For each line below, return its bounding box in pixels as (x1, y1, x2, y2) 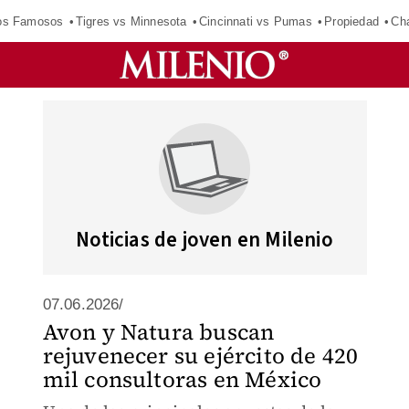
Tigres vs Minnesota (75, 14, 187, 28)
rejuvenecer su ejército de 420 (42, 341, 359, 371)
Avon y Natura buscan (42, 317, 275, 347)
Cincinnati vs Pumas (198, 14, 312, 28)
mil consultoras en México (42, 364, 322, 394)
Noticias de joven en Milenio (76, 225, 333, 255)
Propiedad (324, 14, 379, 28)
